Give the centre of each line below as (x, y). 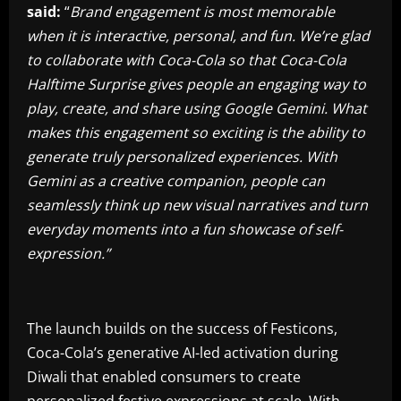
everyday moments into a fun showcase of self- (185, 230)
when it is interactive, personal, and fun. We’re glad (198, 36)
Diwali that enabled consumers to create (164, 377)
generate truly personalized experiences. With (182, 157)
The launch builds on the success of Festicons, (182, 329)
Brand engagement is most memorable (202, 12)
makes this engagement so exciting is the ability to (196, 133)
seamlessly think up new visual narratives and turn (197, 205)
